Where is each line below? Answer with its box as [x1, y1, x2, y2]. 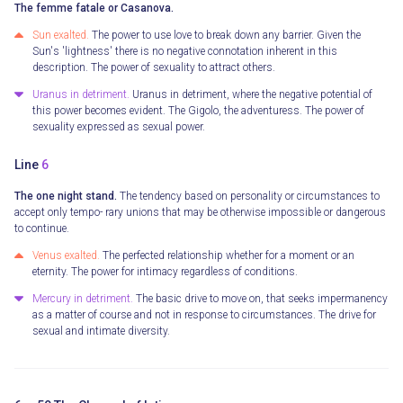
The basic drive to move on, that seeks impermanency [133, 292, 388, 306]
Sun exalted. [32, 29, 89, 42]
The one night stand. [14, 190, 117, 203]
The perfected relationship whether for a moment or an [100, 249, 354, 263]
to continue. [14, 222, 69, 236]
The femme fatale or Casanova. [14, 2, 174, 15]
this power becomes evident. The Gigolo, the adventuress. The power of [32, 104, 364, 118]
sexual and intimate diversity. [32, 325, 170, 338]
